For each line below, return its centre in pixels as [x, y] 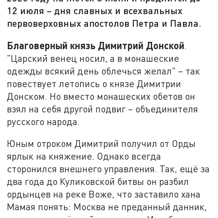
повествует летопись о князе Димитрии [94, 83]
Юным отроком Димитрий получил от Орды [101, 144]
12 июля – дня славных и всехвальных [95, 10]
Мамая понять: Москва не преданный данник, [107, 207]
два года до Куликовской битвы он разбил [98, 182]
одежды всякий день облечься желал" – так [104, 71]
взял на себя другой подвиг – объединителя [103, 109]
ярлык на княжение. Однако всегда [84, 156]
